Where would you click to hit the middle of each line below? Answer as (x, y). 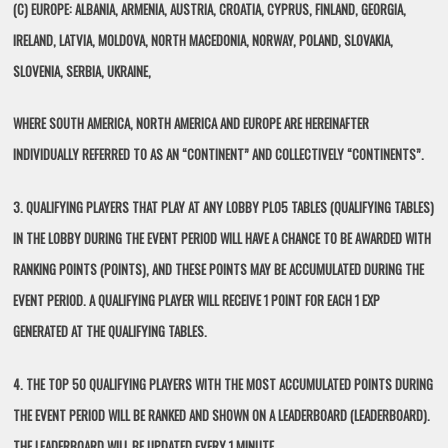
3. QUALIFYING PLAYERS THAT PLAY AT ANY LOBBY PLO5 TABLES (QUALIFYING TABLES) (224, 206)
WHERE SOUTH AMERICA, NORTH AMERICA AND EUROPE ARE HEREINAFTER (191, 123)
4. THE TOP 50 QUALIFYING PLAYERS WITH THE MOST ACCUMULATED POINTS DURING (223, 383)
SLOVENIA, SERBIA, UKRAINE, (82, 70)
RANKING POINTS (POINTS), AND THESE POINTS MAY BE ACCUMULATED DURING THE (219, 268)
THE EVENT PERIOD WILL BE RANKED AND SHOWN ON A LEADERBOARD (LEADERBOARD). (222, 414)
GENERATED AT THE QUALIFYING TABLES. (110, 330)
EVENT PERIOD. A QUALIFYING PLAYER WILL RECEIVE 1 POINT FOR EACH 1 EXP (197, 299)
